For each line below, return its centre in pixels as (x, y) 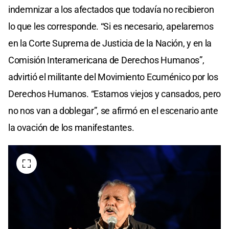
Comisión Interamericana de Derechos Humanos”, (106, 60)
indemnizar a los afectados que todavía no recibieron (111, 9)
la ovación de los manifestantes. (71, 127)
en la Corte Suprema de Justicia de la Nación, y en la (110, 43)
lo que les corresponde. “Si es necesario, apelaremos (111, 26)
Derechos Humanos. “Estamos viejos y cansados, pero (115, 94)
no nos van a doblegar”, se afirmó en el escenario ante (113, 110)
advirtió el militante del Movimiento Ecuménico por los (113, 77)
